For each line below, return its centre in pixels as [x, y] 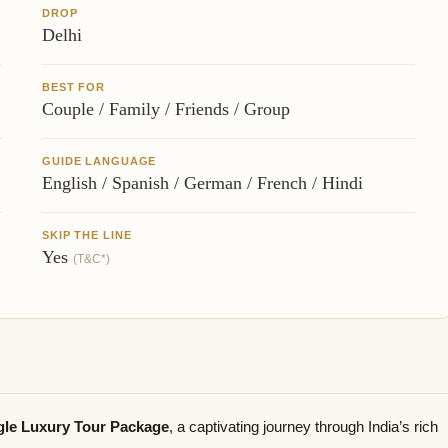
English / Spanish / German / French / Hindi [202, 182]
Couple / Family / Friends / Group [166, 108]
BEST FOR [74, 86]
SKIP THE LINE [87, 234]
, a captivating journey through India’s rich [303, 427]
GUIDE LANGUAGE [99, 160]
